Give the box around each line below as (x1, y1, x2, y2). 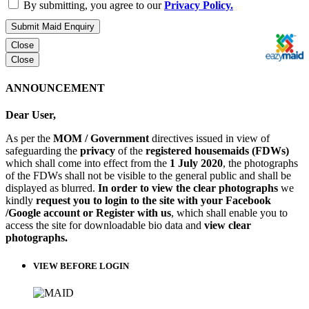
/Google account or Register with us (6, 206, 171, 219)
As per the (6, 132, 53, 144)
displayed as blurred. (6, 181, 95, 194)
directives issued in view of (149, 132, 270, 144)
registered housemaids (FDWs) (146, 144, 289, 157)
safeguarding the (6, 144, 80, 157)
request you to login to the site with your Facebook (36, 194, 271, 206)
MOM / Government (53, 132, 149, 144)
